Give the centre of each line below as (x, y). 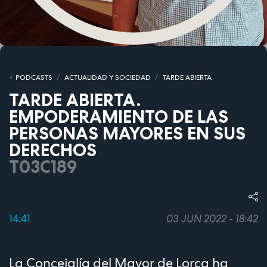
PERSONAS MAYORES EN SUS (127, 133)
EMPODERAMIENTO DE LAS (119, 117)
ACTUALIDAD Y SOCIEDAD (107, 78)
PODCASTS (34, 78)
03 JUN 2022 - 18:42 (212, 218)
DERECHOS (53, 150)
